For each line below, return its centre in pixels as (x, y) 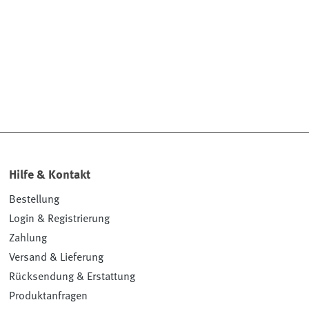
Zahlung (28, 238)
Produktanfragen (49, 296)
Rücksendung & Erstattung (72, 277)
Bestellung (34, 200)
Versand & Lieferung (57, 258)
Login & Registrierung (60, 219)
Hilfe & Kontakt (50, 175)
